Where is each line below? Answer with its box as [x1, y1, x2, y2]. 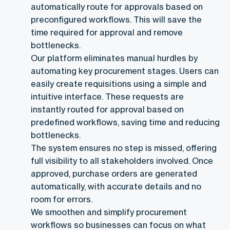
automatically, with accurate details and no [31, 181, 201, 191]
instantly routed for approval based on [31, 104, 184, 114]
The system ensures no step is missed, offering [31, 142, 217, 153]
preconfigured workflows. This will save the [31, 14, 202, 25]
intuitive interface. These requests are [31, 91, 184, 102]
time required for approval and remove [31, 27, 183, 37]
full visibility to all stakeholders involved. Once [31, 155, 213, 166]
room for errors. [31, 194, 92, 204]
